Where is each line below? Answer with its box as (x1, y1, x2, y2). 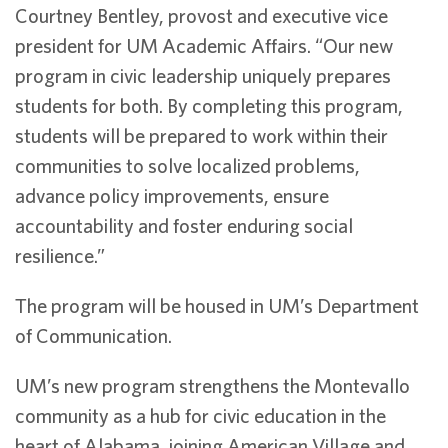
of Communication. (15, 324, 172, 347)
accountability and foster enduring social (15, 214, 353, 237)
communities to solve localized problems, (15, 154, 360, 177)
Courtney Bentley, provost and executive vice (15, 4, 388, 27)
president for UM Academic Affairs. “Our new (15, 34, 393, 57)
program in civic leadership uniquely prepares (15, 64, 391, 87)
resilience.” (15, 244, 105, 267)
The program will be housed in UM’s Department (15, 294, 419, 317)
